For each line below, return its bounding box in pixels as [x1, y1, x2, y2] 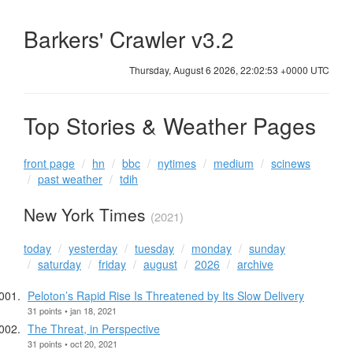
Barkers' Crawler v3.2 [24, 22, 240, 54]
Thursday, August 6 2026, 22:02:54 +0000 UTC [129, 62, 329, 76]
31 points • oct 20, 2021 [28, 336, 117, 350]
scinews [271, 155, 310, 172]
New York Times [24, 203, 150, 227]
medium [214, 155, 254, 172]
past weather [38, 171, 102, 188]
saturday [38, 255, 81, 272]
